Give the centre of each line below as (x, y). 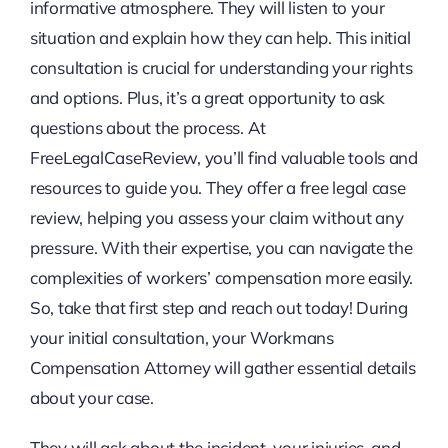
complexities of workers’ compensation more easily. (221, 277)
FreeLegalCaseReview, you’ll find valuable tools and (223, 157)
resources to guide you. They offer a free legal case (217, 187)
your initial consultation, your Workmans (181, 337)
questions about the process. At (148, 127)
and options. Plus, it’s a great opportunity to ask (207, 97)
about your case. (91, 397)
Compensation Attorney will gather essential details (222, 367)
